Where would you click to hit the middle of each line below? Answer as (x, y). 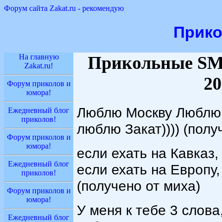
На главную (39, 56)
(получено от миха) (139, 186)
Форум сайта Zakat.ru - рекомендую (64, 8)
